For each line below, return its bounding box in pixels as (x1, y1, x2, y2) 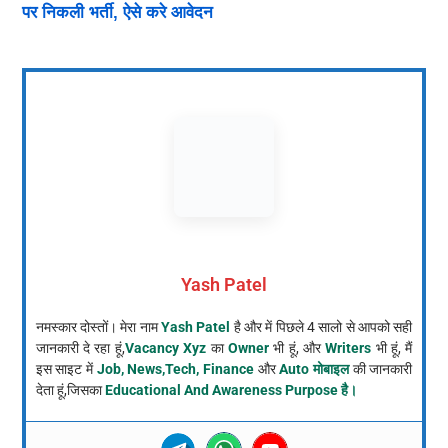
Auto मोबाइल (279, 360, 349, 377)
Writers (325, 339, 372, 356)
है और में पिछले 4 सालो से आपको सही (230, 318, 413, 335)
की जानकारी (348, 360, 413, 377)
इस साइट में (35, 360, 97, 377)
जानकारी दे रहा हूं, (35, 339, 125, 356)
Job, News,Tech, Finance (96, 360, 254, 377)
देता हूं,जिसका (35, 381, 105, 398)
